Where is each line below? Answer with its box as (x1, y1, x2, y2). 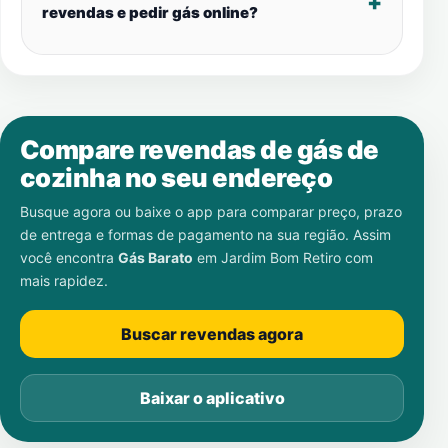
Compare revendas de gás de (20, 134, 379, 165)
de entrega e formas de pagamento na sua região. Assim (20, 226, 391, 243)
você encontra (20, 249, 118, 266)
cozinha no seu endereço (20, 162, 333, 193)
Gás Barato (118, 249, 193, 266)
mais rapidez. (20, 272, 108, 289)
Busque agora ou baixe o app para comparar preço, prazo (20, 203, 402, 220)
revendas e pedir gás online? (42, 3, 258, 22)
